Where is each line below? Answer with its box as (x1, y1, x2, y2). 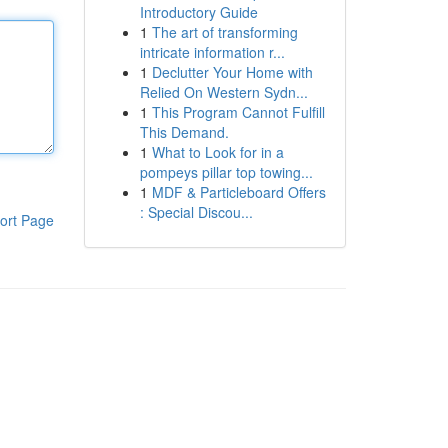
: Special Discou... (139, 202, 253, 222)
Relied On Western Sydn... (139, 82, 308, 102)
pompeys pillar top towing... (139, 162, 313, 182)
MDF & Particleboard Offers (151, 182, 326, 202)
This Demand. (139, 122, 229, 142)
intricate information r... (139, 42, 285, 62)
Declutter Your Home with (151, 62, 313, 82)
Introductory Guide (139, 2, 258, 22)
